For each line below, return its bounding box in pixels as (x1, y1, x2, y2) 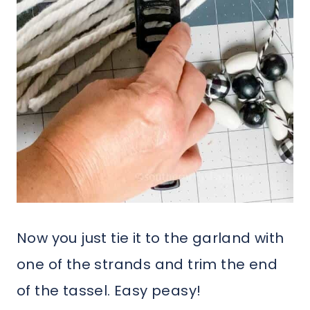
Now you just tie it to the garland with (17, 228, 284, 248)
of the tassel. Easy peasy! (17, 280, 205, 300)
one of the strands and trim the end (17, 254, 277, 274)
